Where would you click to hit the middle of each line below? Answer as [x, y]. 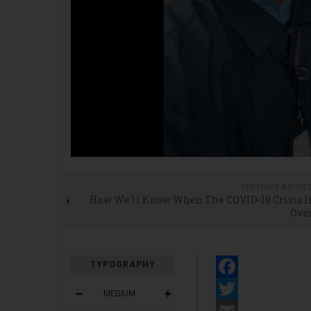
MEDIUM [119, 293]
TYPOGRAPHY [123, 264]
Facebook [248, 288]
